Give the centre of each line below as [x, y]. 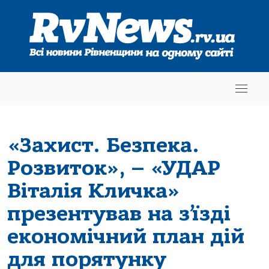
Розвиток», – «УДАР [114, 168]
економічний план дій [126, 236]
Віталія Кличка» [94, 191]
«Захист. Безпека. [103, 145]
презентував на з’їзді [119, 213]
